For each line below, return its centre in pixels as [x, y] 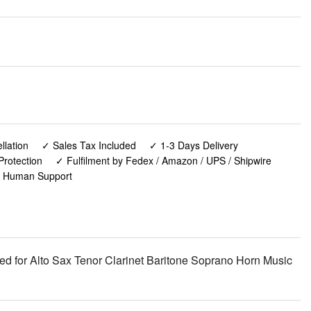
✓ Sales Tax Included [89, 145]
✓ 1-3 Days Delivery [194, 145]
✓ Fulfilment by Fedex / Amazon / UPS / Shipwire [163, 161]
